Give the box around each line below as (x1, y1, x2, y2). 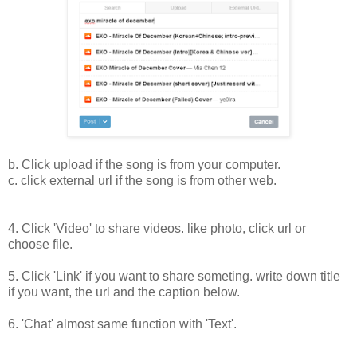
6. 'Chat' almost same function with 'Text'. (8, 317, 237, 331)
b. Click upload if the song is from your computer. (8, 158, 280, 172)
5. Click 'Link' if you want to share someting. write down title (8, 269, 340, 284)
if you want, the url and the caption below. (8, 285, 240, 300)
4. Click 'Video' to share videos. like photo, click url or (8, 222, 306, 236)
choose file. (8, 237, 73, 252)
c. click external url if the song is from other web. (8, 174, 277, 188)
